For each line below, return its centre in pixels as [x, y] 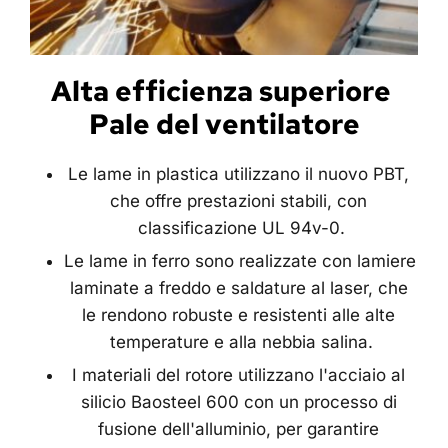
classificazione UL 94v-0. [241, 227]
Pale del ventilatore [224, 123]
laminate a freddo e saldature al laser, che [238, 287]
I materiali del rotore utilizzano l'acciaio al [238, 374]
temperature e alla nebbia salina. [241, 341]
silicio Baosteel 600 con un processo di [238, 401]
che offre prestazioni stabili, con [238, 200]
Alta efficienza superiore [224, 90]
